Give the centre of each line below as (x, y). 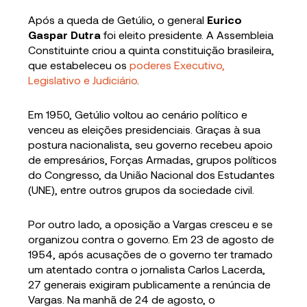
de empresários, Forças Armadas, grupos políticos (153, 160)
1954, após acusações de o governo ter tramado (151, 254)
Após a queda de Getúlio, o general (118, 20)
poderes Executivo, (177, 65)
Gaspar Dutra (65, 35)
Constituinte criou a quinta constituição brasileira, (151, 50)
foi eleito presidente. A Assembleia (187, 35)
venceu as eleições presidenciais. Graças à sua (145, 130)
